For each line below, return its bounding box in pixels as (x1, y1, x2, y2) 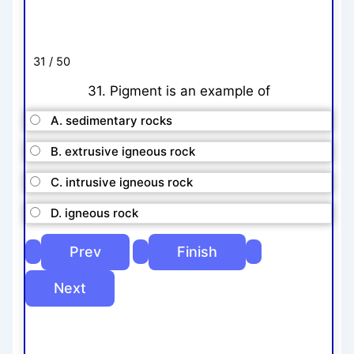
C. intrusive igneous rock (51, 174, 194, 190)
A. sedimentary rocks (51, 112, 173, 128)
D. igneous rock (51, 205, 139, 220)
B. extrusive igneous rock (51, 143, 196, 159)
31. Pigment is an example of (87, 82, 270, 99)
